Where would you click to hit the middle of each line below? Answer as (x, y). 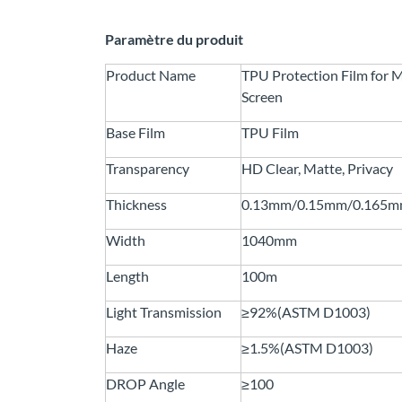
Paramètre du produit (174, 39)
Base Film (135, 133)
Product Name (151, 75)
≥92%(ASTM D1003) (306, 312)
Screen (262, 97)
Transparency (148, 169)
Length (127, 276)
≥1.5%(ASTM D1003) (307, 348)
